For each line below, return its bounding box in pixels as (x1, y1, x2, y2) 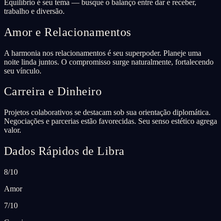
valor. (4, 126, 21, 135)
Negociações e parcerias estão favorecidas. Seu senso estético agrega (4, 117, 217, 126)
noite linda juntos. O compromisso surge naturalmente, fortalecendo (4, 57, 214, 66)
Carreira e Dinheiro (4, 85, 102, 98)
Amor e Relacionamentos (4, 25, 131, 38)
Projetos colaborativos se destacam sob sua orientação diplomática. (4, 108, 211, 117)
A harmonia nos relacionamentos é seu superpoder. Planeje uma (4, 48, 201, 57)
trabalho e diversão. (4, 6, 65, 15)
